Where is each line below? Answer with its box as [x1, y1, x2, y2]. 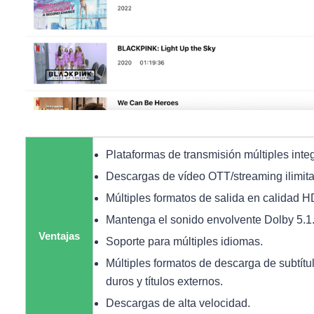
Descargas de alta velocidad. [106, 297, 250, 310]
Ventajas [39, 231, 80, 243]
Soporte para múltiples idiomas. [106, 235, 263, 248]
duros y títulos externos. [106, 275, 223, 288]
